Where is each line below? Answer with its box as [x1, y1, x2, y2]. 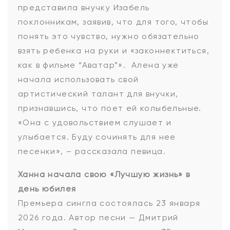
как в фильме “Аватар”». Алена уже [18, 60, 179, 70]
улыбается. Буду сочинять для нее [18, 132, 176, 142]
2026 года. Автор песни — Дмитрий [18, 213, 179, 223]
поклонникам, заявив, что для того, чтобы [18, 17, 208, 27]
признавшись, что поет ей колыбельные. [18, 103, 202, 113]
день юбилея [18, 184, 76, 194]
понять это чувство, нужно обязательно [18, 31, 200, 42]
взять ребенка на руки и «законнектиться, [18, 46, 209, 56]
